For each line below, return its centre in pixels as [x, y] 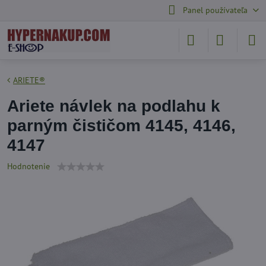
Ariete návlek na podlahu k [114, 106]
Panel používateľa [215, 10]
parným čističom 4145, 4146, [121, 126]
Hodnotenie [28, 166]
